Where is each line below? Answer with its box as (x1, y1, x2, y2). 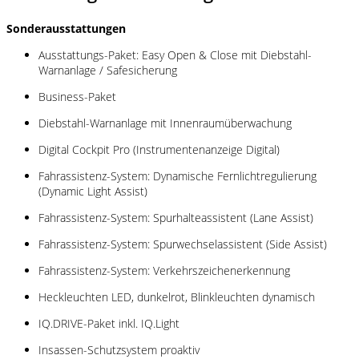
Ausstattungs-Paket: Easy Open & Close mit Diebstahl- (38, 46, 312, 63)
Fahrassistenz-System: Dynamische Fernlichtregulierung (38, 167, 317, 184)
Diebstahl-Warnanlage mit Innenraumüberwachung (38, 115, 292, 131)
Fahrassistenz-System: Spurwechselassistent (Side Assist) (38, 236, 327, 252)
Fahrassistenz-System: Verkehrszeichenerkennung (38, 262, 290, 278)
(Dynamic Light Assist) (38, 183, 147, 199)
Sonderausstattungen (6, 20, 126, 36)
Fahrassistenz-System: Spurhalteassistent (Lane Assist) (38, 209, 313, 225)
